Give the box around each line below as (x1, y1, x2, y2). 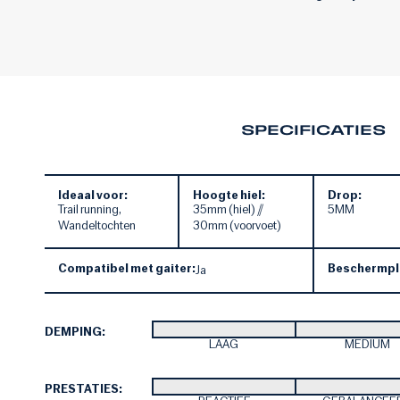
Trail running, (58, 202, 121, 218)
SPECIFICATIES (241, 121, 386, 138)
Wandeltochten (58, 218, 136, 234)
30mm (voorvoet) (193, 218, 282, 234)
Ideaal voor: (58, 187, 128, 204)
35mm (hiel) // (193, 202, 264, 218)
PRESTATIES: (45, 381, 122, 397)
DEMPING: (45, 324, 105, 340)
